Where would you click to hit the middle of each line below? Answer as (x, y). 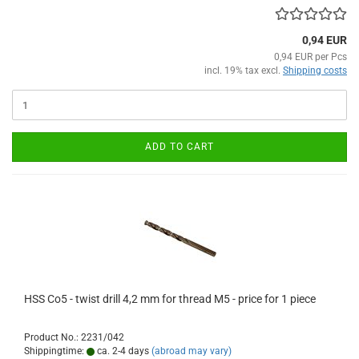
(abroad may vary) (192, 351)
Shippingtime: (55, 351)
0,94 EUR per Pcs (311, 57)
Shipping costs (315, 71)
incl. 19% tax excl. (244, 71)
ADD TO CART (179, 147)
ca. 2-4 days (122, 351)
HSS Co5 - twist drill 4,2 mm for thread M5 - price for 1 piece (170, 299)
